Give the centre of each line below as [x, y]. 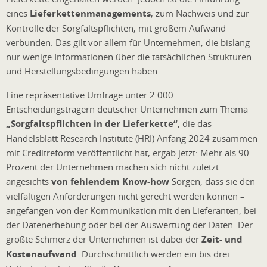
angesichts [29, 181]
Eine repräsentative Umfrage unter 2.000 [90, 94]
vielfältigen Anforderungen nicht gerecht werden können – [125, 196]
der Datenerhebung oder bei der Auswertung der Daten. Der [129, 224]
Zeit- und [222, 239]
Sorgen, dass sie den [212, 181]
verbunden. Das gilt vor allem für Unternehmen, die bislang [128, 42]
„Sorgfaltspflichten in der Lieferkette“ [92, 123]
